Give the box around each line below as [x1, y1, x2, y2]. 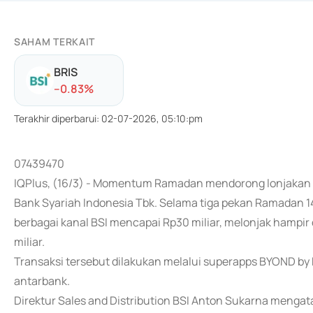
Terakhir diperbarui [14, 112, 96, 125]
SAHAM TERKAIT [14, 35, 96, 48]
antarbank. [14, 273, 70, 289]
